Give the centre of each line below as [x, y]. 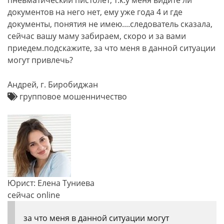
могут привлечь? [40, 60]
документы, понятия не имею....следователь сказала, [110, 24]
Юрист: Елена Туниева [51, 183]
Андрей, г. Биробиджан [53, 84]
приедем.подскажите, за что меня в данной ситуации [111, 48]
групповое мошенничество [72, 96]
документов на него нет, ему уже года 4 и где [95, 12]
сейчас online [34, 195]
